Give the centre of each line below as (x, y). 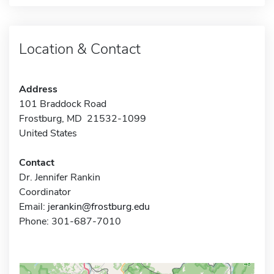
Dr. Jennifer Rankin (60, 177)
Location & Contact (80, 49)
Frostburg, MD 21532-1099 (83, 118)
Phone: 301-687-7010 (70, 221)
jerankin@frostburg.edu (99, 206)
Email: (33, 206)
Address (38, 89)
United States (48, 133)
